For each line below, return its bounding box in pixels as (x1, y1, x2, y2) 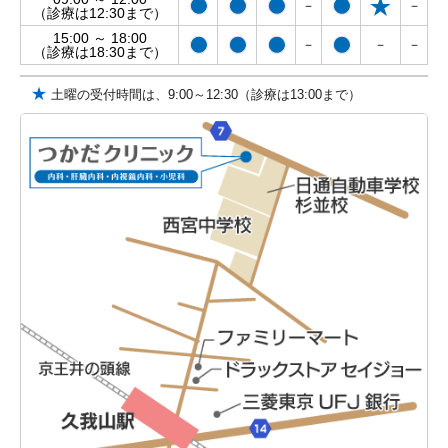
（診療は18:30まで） (32, 44, 167, 61)
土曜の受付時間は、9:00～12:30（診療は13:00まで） (47, 87, 361, 103)
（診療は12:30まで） (32, 5, 167, 22)
